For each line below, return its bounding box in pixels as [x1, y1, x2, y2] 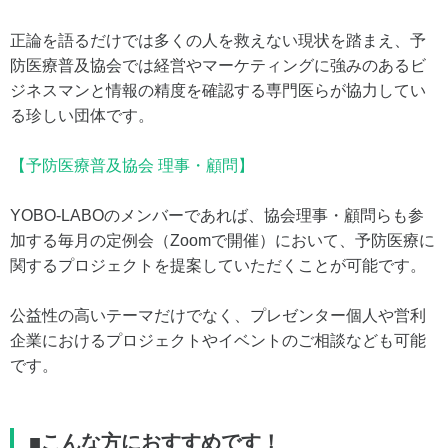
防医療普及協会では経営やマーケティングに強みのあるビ [10, 56, 426, 74]
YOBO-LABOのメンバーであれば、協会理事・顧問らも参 [10, 206, 424, 224]
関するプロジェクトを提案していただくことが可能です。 [10, 256, 426, 274]
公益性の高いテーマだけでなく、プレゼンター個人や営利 [10, 306, 426, 324]
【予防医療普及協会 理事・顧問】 [10, 156, 254, 174]
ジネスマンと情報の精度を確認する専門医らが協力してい [10, 81, 426, 99]
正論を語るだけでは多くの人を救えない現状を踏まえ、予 [10, 31, 426, 49]
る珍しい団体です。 [10, 106, 154, 124]
